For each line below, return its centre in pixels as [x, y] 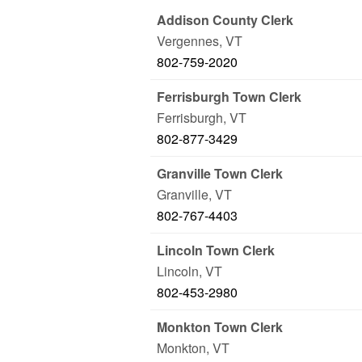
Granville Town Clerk [220, 173]
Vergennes [188, 41]
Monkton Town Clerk [220, 327]
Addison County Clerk [225, 20]
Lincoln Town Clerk [216, 250]
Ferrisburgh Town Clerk [229, 97]
